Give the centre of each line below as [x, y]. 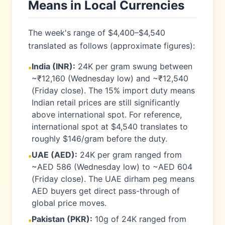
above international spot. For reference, [107, 115]
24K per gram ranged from [130, 155]
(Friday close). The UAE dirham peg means [113, 179]
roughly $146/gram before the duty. [99, 139]
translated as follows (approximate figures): [111, 46]
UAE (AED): [54, 155]
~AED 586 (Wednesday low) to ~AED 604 [112, 167]
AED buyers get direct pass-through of [106, 191]
